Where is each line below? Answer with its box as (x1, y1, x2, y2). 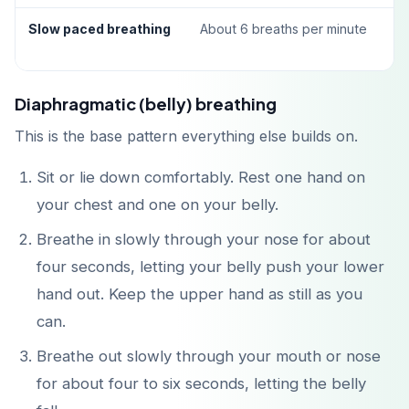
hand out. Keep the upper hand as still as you (37, 285, 362, 304)
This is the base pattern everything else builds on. (15, 127, 358, 146)
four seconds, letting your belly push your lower (37, 257, 384, 277)
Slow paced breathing (28, 21, 171, 37)
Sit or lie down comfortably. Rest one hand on (37, 168, 365, 187)
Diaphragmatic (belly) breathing (15, 93, 277, 115)
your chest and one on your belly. (37, 195, 278, 215)
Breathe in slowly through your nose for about (37, 230, 371, 249)
